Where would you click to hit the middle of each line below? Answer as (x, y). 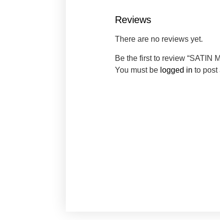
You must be (138, 70)
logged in (177, 70)
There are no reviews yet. (159, 39)
